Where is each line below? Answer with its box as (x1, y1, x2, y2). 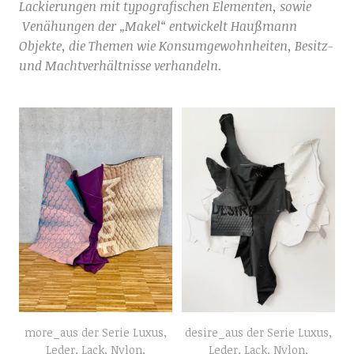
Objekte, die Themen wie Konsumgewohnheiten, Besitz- (18, 37, 333, 55)
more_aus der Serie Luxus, (24, 325, 168, 341)
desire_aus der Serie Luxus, (184, 325, 332, 341)
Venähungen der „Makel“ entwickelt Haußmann (18, 17, 297, 35)
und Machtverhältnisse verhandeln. (18, 57, 225, 74)
